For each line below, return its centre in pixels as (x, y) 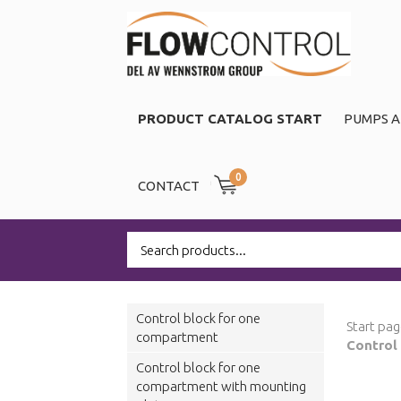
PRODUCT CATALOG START (230, 119)
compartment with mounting (221, 386)
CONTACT (169, 186)
